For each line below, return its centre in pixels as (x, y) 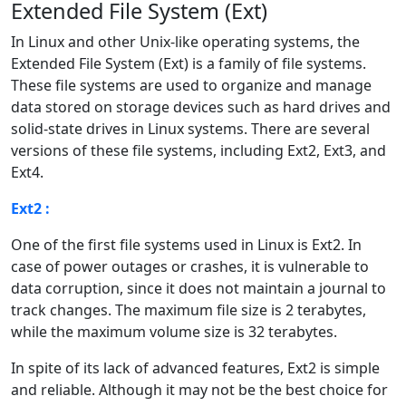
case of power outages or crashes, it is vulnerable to (190, 266)
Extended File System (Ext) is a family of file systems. (188, 63)
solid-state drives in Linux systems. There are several (190, 128)
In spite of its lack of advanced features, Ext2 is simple (195, 367)
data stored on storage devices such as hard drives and (201, 106)
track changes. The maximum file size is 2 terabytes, (188, 309)
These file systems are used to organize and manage (191, 85)
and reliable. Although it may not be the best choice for (199, 389)
